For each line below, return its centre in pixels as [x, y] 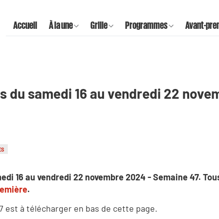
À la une [61, 25]
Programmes [146, 25]
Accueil [25, 25]
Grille [99, 25]
